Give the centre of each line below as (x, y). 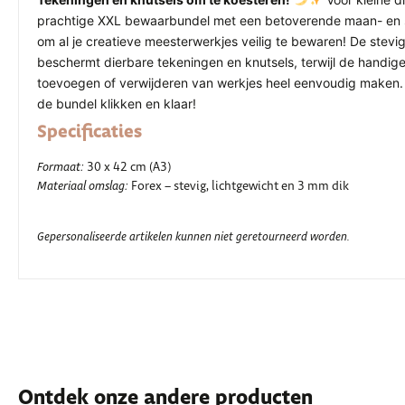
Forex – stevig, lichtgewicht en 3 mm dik (239, 186)
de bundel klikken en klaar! (117, 104)
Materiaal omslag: (83, 187)
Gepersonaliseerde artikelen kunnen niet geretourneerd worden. (193, 238)
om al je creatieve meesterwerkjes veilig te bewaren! (193, 41)
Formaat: (61, 168)
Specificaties (89, 132)
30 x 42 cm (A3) (127, 167)
